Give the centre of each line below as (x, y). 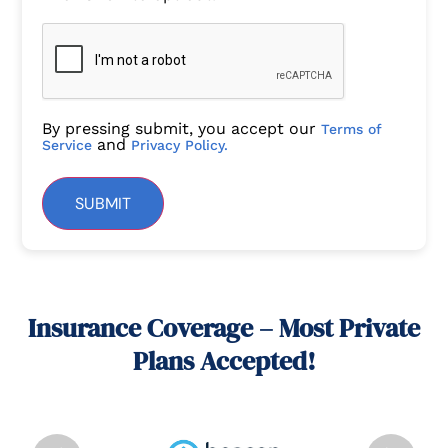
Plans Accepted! (224, 361)
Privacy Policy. (180, 144)
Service (67, 144)
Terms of (352, 128)
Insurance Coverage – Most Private (224, 328)
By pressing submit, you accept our (182, 128)
